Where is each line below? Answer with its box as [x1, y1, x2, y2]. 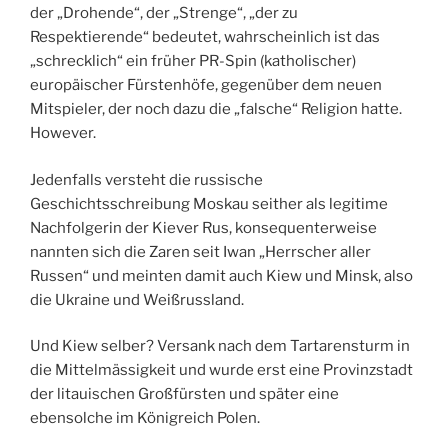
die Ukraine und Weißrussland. [30, 290, 244, 309]
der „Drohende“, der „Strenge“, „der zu [30, 4, 298, 23]
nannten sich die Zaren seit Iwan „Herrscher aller [30, 242, 371, 261]
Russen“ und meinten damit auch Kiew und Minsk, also [30, 266, 413, 285]
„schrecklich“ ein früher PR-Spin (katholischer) [30, 52, 356, 71]
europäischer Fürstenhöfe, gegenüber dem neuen [30, 76, 382, 95]
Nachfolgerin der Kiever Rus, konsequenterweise [30, 218, 377, 237]
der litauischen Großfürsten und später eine [30, 385, 339, 404]
